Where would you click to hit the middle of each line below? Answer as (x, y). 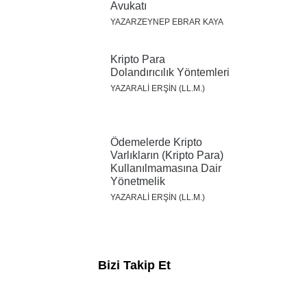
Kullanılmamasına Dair (166, 168)
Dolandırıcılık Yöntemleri (170, 72)
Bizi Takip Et (134, 265)
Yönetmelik (138, 181)
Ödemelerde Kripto (156, 142)
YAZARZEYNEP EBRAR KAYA (167, 22)
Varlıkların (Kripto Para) (167, 155)
